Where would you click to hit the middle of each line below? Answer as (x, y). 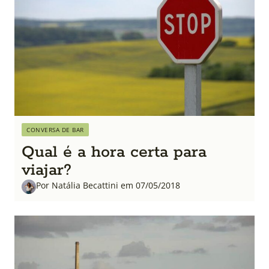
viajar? (47, 170)
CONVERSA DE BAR (55, 129)
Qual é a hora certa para (114, 152)
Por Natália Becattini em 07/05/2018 (108, 185)
